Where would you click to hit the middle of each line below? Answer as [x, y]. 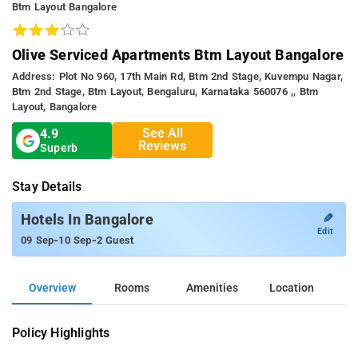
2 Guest [115, 240]
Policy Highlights [61, 332]
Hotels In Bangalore [87, 219]
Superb [59, 148]
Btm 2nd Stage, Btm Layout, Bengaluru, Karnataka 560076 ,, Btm [165, 91]
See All [162, 133]
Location [292, 288]
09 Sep [38, 240]
